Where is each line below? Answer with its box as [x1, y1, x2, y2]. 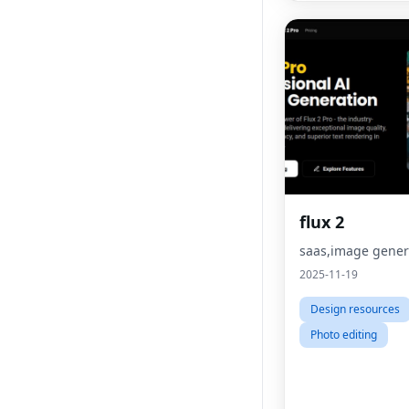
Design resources [310, 301, 400, 317]
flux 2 [299, 211, 344, 233]
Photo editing [310, 327, 377, 342]
